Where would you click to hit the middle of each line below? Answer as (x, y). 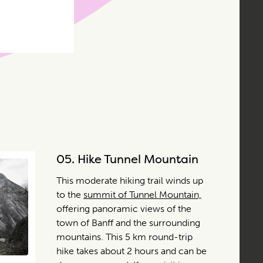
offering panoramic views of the (124, 208)
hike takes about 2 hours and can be (131, 251)
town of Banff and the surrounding (128, 222)
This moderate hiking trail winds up (130, 180)
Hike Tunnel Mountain (138, 159)
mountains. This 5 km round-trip (124, 237)
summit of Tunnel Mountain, (142, 194)
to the (70, 194)
